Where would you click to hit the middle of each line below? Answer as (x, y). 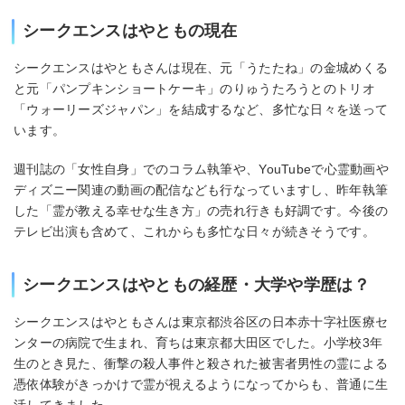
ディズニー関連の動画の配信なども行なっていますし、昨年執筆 (201, 189)
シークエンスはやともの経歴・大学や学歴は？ (196, 284)
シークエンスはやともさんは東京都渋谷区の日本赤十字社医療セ (201, 321)
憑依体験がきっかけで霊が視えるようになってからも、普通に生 (201, 384)
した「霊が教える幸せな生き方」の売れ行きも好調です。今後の (201, 210)
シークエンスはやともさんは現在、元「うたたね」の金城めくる (201, 68)
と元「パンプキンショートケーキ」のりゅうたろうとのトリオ (194, 89)
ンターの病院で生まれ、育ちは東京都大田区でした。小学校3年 (198, 342)
